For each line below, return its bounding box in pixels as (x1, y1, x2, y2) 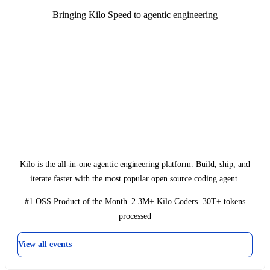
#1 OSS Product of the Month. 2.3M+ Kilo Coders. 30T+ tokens (24, 196, 246, 206)
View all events (18, 239, 72, 249)
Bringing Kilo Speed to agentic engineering (52, 9, 218, 20)
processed (119, 211, 151, 221)
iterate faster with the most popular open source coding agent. (30, 174, 240, 183)
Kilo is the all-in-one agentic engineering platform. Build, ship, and (19, 159, 251, 169)
